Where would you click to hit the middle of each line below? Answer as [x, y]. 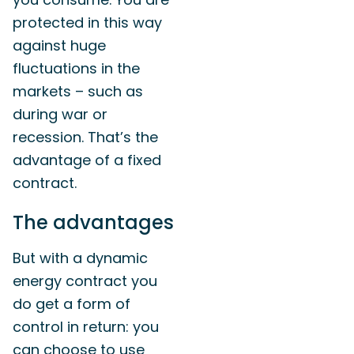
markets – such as [78, 92]
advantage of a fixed [87, 160]
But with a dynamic [80, 258]
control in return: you [86, 327]
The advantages [93, 222]
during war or [60, 115]
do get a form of [72, 304]
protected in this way [87, 23]
